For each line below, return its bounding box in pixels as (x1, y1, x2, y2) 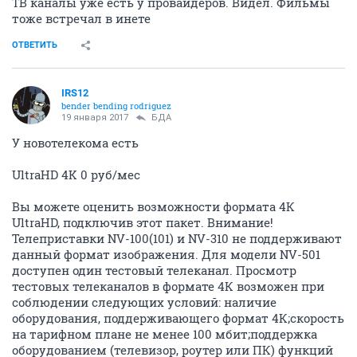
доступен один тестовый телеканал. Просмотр (12, 262, 296, 279)
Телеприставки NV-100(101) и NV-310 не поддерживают (12, 230, 342, 247)
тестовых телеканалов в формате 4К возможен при (12, 278, 324, 295)
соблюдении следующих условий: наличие (12, 294, 277, 311)
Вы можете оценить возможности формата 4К (12, 198, 295, 215)
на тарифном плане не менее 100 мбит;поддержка (12, 326, 317, 343)
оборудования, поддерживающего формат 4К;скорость (12, 310, 344, 327)
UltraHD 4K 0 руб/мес (12, 167, 140, 183)
